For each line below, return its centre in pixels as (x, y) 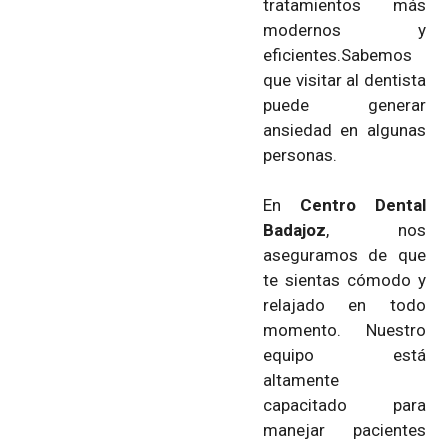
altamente (301, 380)
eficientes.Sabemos (337, 54)
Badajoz (294, 230)
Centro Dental (362, 205)
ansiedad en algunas (344, 129)
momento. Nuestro (344, 330)
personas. (300, 154)
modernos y (344, 29)
